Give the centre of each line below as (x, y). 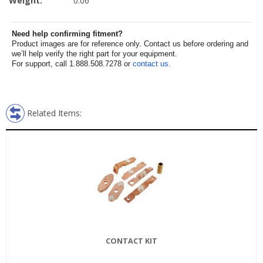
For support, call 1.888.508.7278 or (72, 64)
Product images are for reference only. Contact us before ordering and (130, 44)
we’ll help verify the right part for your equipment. (95, 54)
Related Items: (54, 113)
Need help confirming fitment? (67, 34)
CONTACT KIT (131, 241)
